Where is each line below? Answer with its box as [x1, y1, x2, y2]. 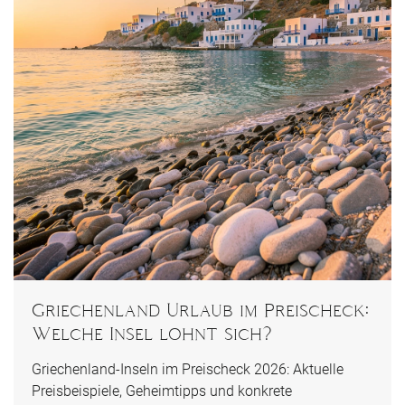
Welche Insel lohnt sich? [32, 323, 272, 344]
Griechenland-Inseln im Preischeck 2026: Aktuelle [32, 360, 344, 378]
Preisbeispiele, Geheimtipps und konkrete [32, 381, 292, 400]
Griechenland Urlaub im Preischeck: [32, 299, 369, 320]
